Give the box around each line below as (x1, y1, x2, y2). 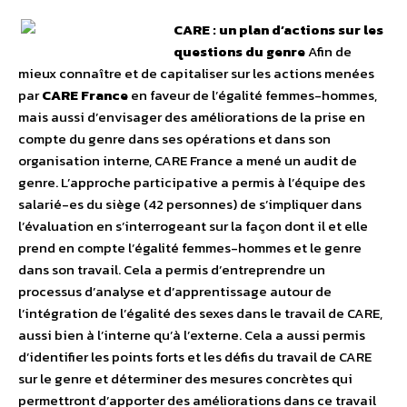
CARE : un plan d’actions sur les (174, 19, 383, 41)
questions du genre (174, 41, 308, 63)
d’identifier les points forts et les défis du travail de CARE (18, 346, 372, 368)
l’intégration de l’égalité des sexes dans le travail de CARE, (18, 303, 382, 324)
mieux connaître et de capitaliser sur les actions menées (18, 63, 374, 84)
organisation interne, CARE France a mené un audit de (18, 150, 357, 172)
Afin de (308, 41, 352, 63)
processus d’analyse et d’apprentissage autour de (18, 281, 332, 303)
